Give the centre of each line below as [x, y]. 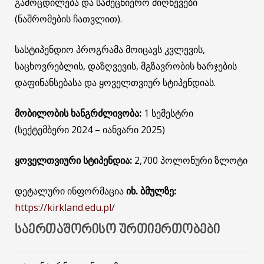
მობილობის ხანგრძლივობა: [78, 113]
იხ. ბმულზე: [151, 191]
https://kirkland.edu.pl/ [65, 207]
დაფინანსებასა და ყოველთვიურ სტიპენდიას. [115, 82]
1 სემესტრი [167, 113]
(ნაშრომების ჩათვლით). [68, 19]
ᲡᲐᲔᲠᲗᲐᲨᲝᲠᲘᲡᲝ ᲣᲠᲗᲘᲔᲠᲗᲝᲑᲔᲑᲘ [118, 230]
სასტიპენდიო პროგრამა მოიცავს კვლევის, [110, 49]
